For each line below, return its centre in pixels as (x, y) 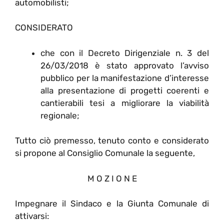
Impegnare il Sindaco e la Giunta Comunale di (112, 204)
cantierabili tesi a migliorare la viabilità (125, 103)
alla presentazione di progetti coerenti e (125, 90)
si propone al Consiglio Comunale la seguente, (105, 153)
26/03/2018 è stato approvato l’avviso (125, 65)
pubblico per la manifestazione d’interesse (125, 78)
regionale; (60, 115)
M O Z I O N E (112, 178)
